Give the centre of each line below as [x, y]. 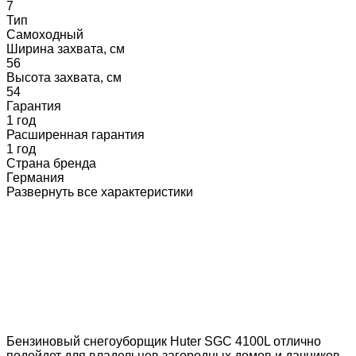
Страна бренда [51, 163]
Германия [35, 177]
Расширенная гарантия [75, 134]
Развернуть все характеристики [100, 192]
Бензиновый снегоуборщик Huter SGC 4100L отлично [164, 341]
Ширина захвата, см [66, 48]
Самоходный [45, 34]
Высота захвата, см [64, 77]
